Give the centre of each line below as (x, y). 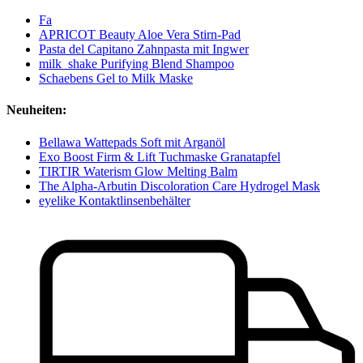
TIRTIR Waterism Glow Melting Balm (138, 171)
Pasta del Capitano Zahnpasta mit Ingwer (144, 49)
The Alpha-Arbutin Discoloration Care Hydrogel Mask (179, 186)
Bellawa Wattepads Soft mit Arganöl (132, 142)
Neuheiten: (36, 110)
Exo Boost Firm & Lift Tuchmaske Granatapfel (160, 156)
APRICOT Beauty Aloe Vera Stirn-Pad (140, 35)
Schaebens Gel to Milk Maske (116, 79)
